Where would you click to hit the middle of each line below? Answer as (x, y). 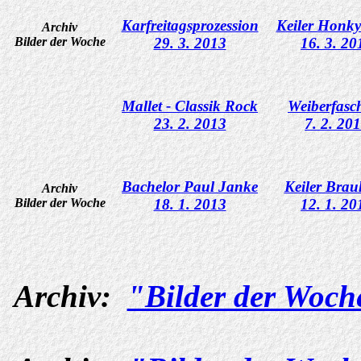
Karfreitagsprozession (190, 25)
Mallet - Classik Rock (190, 106)
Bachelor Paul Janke (190, 187)
